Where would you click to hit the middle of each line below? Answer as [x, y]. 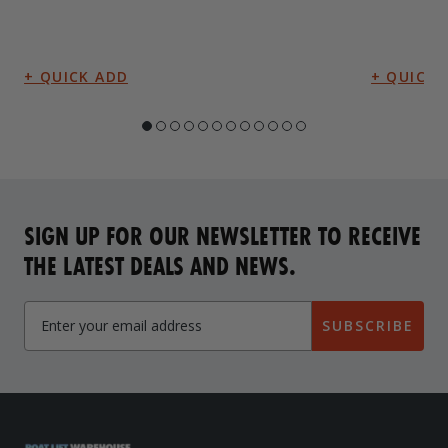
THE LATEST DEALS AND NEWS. [160, 265]
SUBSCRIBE [368, 325]
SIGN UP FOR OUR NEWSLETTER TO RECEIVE [222, 235]
